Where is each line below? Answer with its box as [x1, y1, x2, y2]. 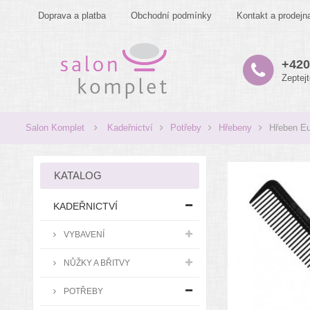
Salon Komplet [26, 122, 84, 133]
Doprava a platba [38, 10, 106, 21]
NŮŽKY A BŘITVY [62, 258, 130, 267]
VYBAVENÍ [62, 230, 104, 239]
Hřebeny [219, 122, 252, 133]
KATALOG [54, 170, 102, 181]
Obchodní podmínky [131, 10, 212, 21]
